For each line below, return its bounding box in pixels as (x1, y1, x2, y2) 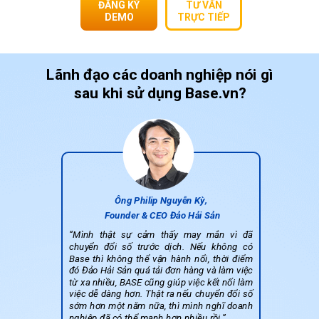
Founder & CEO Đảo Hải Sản (102, 209, 221, 221)
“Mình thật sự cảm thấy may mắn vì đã (69, 229, 253, 241)
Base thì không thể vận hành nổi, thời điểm (69, 253, 253, 264)
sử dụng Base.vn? (126, 83, 246, 102)
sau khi (73, 83, 127, 102)
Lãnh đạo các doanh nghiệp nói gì (46, 66, 274, 84)
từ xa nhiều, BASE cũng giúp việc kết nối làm (69, 276, 253, 288)
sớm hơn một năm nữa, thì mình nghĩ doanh (69, 300, 253, 312)
